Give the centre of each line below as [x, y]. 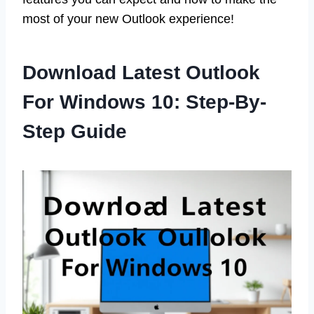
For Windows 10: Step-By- [144, 102]
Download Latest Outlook [141, 73]
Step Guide [75, 132]
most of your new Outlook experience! [128, 19]
